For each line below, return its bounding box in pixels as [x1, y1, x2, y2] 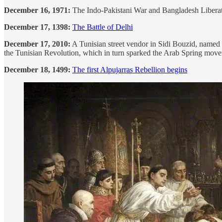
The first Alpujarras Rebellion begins [72, 65, 187, 74]
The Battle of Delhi [72, 23, 133, 32]
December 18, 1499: [4, 65, 72, 74]
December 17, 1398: [4, 23, 72, 32]
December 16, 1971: [4, 6, 72, 15]
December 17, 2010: [4, 40, 70, 49]
